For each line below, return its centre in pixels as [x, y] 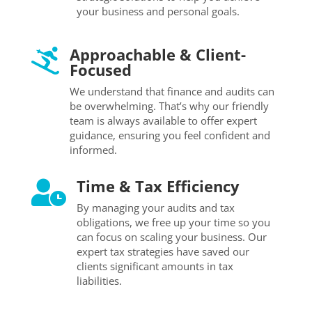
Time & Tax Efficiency [158, 186]
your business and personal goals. [158, 11]
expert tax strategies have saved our [163, 251]
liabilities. [99, 280]
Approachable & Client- [157, 54]
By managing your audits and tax [155, 207]
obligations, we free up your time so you [173, 222]
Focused [100, 69]
